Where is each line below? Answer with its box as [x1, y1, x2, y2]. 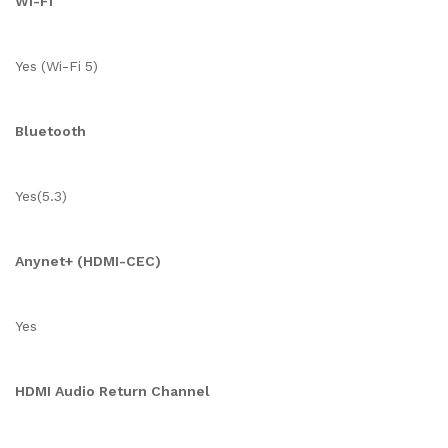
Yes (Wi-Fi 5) [15, 58, 98, 74]
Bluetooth [15, 123, 86, 139]
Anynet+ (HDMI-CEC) [15, 253, 161, 269]
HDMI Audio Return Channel [15, 383, 210, 399]
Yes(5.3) [15, 188, 67, 204]
